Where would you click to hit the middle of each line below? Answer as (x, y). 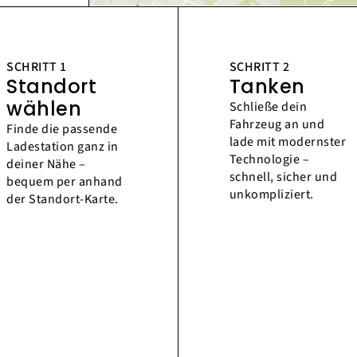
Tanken (267, 87)
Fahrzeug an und (277, 125)
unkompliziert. (271, 195)
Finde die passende (62, 129)
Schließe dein (268, 107)
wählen (44, 109)
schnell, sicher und (283, 177)
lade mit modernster (288, 142)
